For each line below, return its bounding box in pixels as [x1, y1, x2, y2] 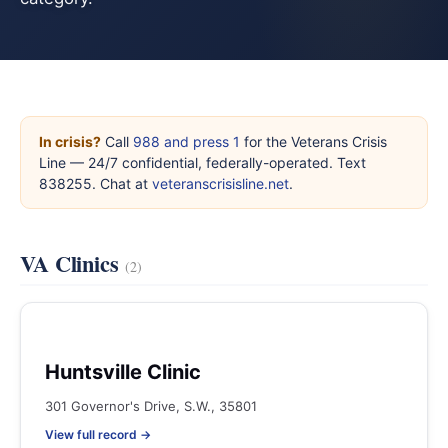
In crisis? [39, 133, 101, 150]
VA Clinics [20, 247, 125, 280]
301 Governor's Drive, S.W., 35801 [45, 398, 257, 414]
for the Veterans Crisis [240, 133, 387, 150]
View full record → [45, 427, 151, 442]
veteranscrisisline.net [152, 175, 289, 192]
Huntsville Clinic [45, 360, 201, 384]
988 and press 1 [133, 133, 240, 150]
